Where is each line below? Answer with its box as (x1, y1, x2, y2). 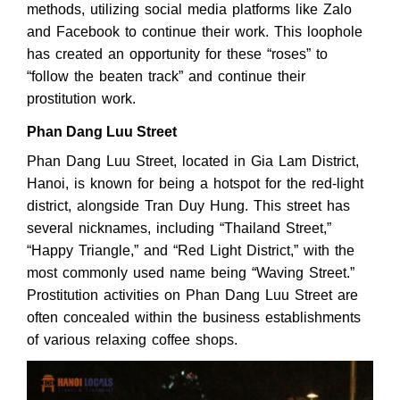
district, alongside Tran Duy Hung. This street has (27, 197, 350, 213)
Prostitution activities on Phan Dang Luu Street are (27, 287, 358, 303)
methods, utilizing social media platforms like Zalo (27, 2, 352, 18)
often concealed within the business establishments (27, 309, 361, 325)
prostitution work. (27, 91, 136, 107)
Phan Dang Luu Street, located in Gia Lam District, (27, 153, 359, 169)
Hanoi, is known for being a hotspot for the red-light (27, 175, 363, 191)
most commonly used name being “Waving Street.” (27, 264, 354, 280)
